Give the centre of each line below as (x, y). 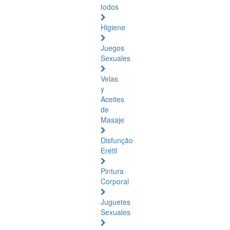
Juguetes (116, 202)
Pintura (112, 171)
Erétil (109, 150)
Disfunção (117, 140)
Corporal (115, 181)
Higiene (113, 27)
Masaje (112, 120)
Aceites (112, 99)
